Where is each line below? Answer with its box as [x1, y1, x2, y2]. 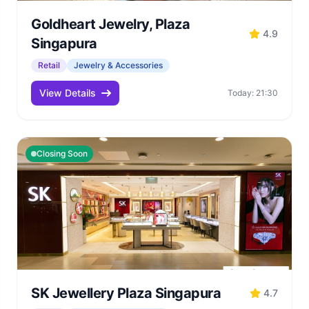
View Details [39, 87, 96, 99]
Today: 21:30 [228, 88, 278, 98]
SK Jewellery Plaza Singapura [31, 285, 221, 301]
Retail [38, 60, 60, 70]
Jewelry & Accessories [74, 60, 163, 70]
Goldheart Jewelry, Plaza [31, 16, 190, 32]
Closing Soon [37, 148, 88, 159]
